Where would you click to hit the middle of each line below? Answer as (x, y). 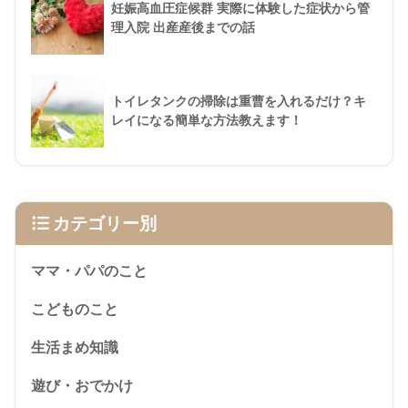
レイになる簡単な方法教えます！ (207, 121)
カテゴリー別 (105, 224)
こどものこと (75, 310)
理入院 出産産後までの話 (183, 28)
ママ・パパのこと (89, 271)
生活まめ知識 (75, 348)
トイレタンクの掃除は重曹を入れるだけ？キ (239, 102)
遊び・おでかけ (82, 386)
